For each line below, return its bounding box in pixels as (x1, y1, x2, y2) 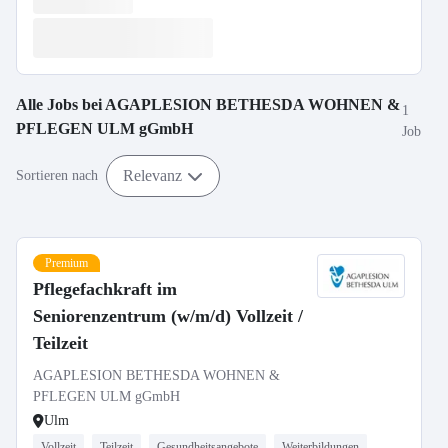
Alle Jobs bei (16, 96, 105, 113)
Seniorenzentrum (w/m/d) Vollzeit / (33, 306, 303, 326)
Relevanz (123, 166, 182, 184)
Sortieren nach (16, 168, 98, 183)
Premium (45, 256, 88, 270)
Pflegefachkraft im (33, 279, 177, 299)
